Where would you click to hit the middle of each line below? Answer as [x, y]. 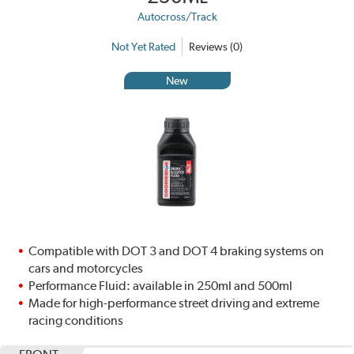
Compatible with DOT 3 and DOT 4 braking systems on [177, 251]
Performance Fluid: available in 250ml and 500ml [161, 286]
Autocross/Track [177, 17]
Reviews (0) [216, 46]
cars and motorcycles [86, 269]
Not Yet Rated [143, 46]
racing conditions [76, 321]
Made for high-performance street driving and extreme [174, 303]
